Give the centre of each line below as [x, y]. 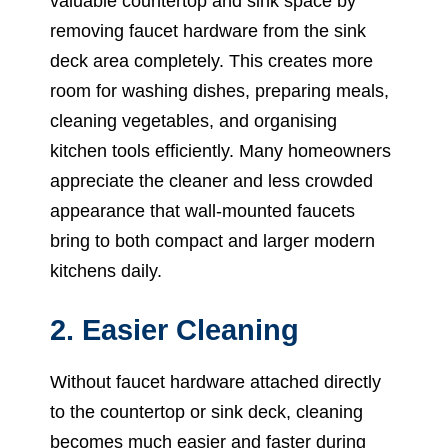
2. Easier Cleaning [174, 329]
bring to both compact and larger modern [212, 240]
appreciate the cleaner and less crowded [211, 180]
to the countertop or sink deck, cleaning [206, 411]
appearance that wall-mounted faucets [202, 210]
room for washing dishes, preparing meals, [219, 90]
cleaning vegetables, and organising [193, 120]
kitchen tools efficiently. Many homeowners [220, 150]
